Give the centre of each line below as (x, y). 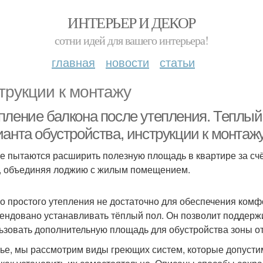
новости (127, 62)
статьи (177, 62)
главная (73, 62)
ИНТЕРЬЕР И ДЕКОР (131, 22)
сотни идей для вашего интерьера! (131, 40)
